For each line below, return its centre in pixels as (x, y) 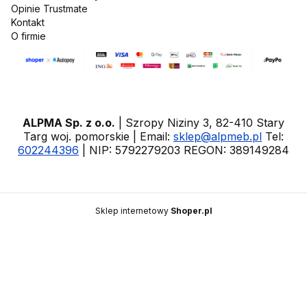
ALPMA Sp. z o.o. (69, 122)
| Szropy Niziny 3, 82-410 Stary (200, 122)
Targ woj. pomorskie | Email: (98, 136)
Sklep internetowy (133, 210)
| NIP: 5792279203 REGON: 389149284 (184, 150)
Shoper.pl (191, 210)
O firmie (28, 36)
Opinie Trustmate (49, 9)
